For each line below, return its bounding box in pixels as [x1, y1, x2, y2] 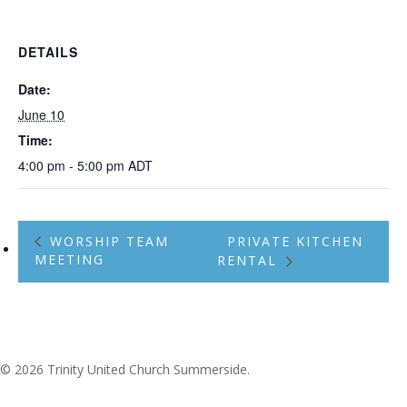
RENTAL [217, 252, 283, 270]
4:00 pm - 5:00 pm [18, 156, 128, 174]
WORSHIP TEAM [45, 233, 169, 250]
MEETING [35, 251, 104, 269]
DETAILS [18, 43, 78, 61]
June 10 [18, 105, 65, 124]
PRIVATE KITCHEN [227, 233, 364, 250]
